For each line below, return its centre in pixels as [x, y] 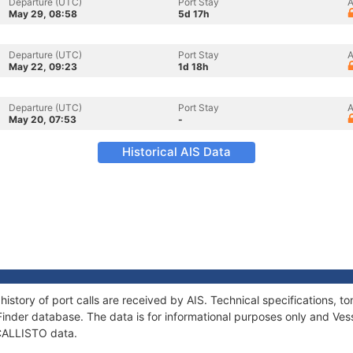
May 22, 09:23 [43, 67]
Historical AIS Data [176, 152]
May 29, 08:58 [43, 14]
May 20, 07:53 [43, 119]
